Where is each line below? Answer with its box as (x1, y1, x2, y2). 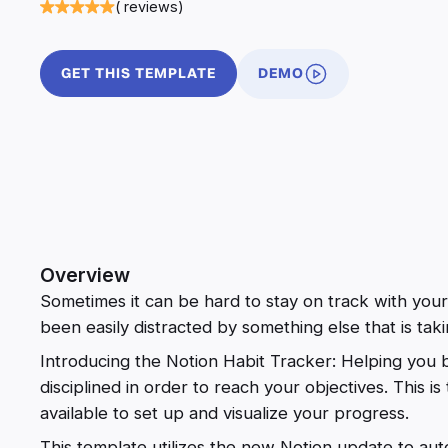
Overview (40, 262, 130, 287)
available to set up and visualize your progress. (40, 402, 409, 423)
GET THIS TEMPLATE (61, 64, 216, 83)
